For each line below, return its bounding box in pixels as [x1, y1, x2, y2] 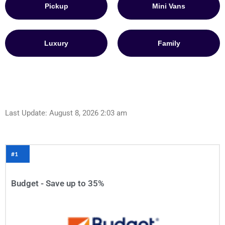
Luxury [44, 39, 68, 47]
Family [157, 39, 180, 47]
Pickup [44, 2, 68, 10]
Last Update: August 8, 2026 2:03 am [5, 108, 127, 118]
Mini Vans [152, 2, 185, 10]
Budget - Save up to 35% [11, 178, 104, 188]
